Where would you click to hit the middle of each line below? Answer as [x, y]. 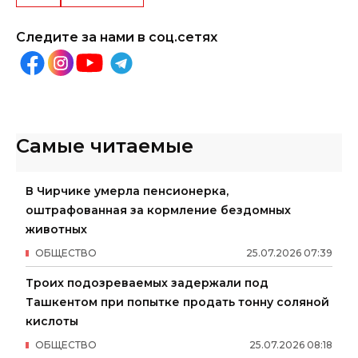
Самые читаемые [105, 145]
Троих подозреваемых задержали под [147, 282]
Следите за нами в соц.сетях [117, 37]
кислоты [52, 321]
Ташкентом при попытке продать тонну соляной [177, 302]
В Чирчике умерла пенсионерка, [127, 191]
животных [56, 229]
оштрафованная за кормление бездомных [158, 210]
